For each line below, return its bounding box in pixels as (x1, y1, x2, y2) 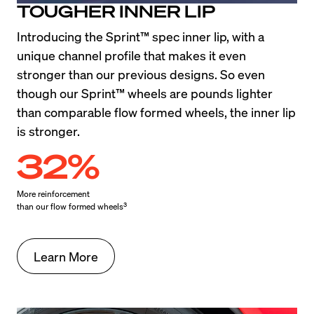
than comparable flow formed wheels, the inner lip (17, 104, 296, 121)
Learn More (34, 248, 98, 265)
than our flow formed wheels (17, 201, 123, 212)
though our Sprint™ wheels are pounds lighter (17, 85, 273, 102)
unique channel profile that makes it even (17, 47, 246, 64)
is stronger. (17, 123, 80, 139)
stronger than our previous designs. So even (17, 66, 265, 83)
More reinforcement (17, 189, 90, 200)
